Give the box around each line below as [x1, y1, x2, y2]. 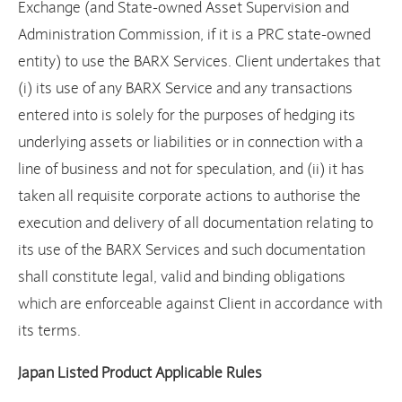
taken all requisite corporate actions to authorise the [18, 187, 361, 206]
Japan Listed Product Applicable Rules [18, 363, 262, 383]
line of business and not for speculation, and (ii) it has [18, 160, 364, 179]
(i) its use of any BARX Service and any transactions [18, 79, 353, 99]
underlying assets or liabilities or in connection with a [18, 133, 363, 153]
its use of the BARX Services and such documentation [18, 240, 365, 260]
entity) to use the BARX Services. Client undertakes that [18, 52, 380, 72]
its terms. [18, 321, 81, 341]
